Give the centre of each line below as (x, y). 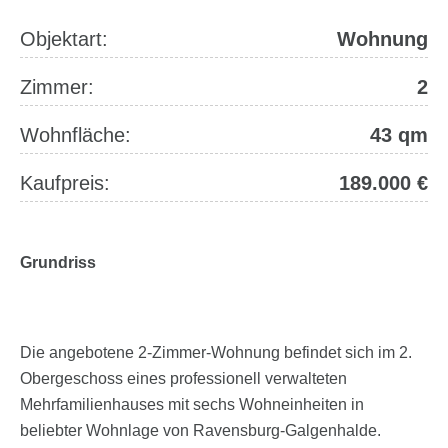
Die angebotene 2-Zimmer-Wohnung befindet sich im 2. (216, 352)
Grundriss (58, 262)
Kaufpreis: (65, 183)
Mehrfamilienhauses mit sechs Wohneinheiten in (192, 404)
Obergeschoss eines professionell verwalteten (183, 378)
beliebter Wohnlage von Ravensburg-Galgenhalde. (200, 430)
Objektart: (64, 39)
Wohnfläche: (75, 135)
